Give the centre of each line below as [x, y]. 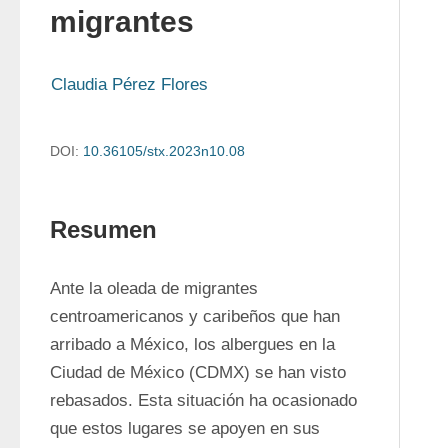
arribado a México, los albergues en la [192, 344]
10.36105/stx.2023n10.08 [164, 151]
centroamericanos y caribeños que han [195, 316]
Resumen [103, 229]
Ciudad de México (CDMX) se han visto [198, 372]
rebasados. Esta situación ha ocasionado [203, 400]
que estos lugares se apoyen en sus [185, 428]
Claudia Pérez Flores [129, 84]
